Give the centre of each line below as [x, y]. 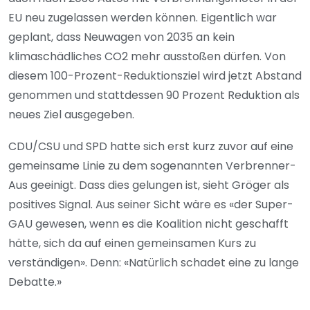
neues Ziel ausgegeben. [71, 115]
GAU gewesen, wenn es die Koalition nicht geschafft [148, 224]
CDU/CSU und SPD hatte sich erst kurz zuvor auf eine [151, 147]
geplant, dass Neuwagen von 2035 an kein [121, 37]
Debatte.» [35, 282]
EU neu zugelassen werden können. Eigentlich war [143, 18]
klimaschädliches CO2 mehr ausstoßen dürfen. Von [147, 57]
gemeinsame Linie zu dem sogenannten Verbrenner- [152, 166]
